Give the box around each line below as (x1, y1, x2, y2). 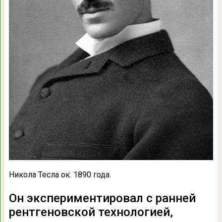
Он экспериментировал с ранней (8, 191, 196, 205)
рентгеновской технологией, (8, 205, 173, 219)
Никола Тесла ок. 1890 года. (8, 169, 111, 179)
